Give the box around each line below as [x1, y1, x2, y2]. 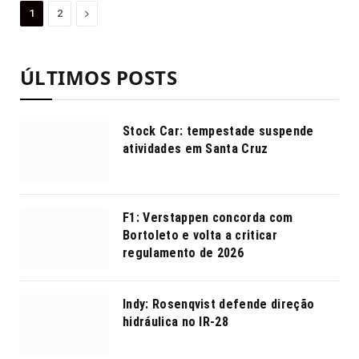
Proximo [84, 6, 129, 19]
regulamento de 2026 [123, 244, 244, 260]
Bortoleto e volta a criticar [123, 227, 277, 243]
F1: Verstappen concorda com [123, 209, 293, 225]
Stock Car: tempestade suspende [123, 123, 314, 139]
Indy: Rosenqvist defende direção [123, 296, 315, 312]
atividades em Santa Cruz [123, 140, 268, 156]
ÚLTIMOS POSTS [20, 63, 178, 91]
